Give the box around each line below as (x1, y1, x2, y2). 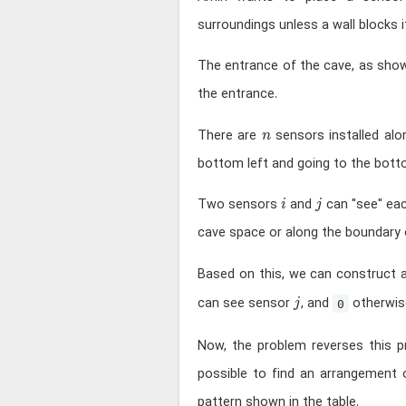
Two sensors (198, 196, 282, 214)
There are (198, 127, 262, 145)
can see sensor (198, 295, 294, 314)
